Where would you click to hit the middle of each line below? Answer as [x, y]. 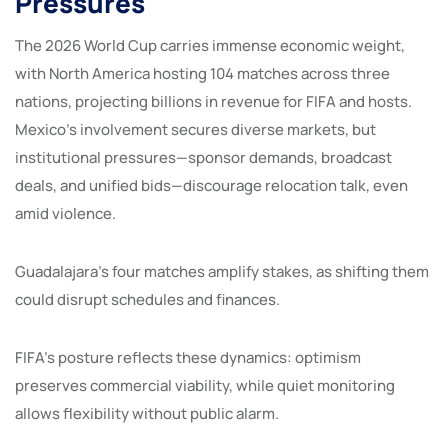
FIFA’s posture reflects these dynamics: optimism [188, 357]
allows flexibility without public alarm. [147, 413]
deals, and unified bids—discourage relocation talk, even [211, 185]
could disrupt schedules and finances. [147, 299]
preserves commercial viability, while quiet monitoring [205, 385]
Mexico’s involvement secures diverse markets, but [195, 129]
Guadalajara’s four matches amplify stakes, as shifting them [222, 271]
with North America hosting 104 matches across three [202, 73]
